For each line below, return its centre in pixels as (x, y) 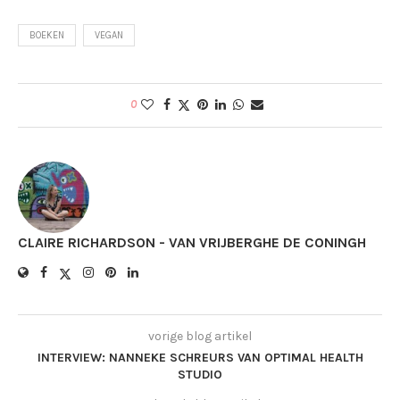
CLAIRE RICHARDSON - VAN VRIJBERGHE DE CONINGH (192, 243)
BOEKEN (47, 36)
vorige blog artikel (200, 337)
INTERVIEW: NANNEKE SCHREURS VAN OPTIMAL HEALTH (200, 358)
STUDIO (200, 375)
